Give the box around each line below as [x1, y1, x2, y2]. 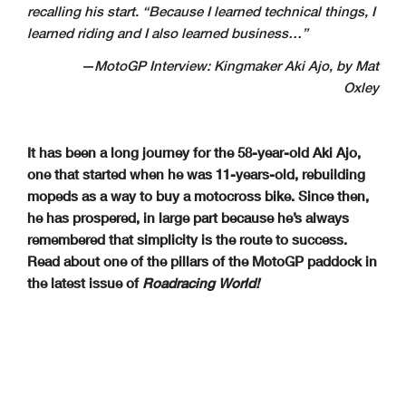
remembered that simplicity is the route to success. [27, 230, 347, 247]
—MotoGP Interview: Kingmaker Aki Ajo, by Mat [37, 56, 379, 73]
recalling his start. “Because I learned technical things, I [27, 2, 375, 19]
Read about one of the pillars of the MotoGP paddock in [27, 252, 377, 269]
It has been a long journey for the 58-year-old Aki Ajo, [27, 143, 361, 160]
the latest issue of [27, 274, 142, 291]
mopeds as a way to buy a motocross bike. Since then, [27, 187, 369, 204]
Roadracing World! [142, 274, 259, 291]
